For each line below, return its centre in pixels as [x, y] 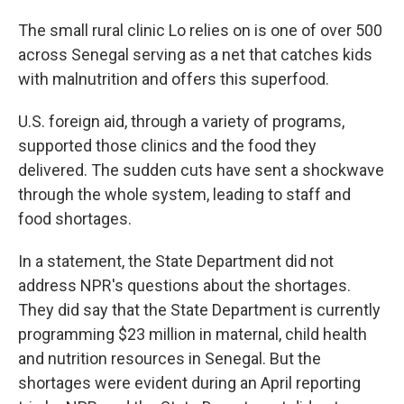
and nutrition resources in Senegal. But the [170, 358]
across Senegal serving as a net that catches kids [195, 55]
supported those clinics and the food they [167, 146]
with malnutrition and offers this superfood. [174, 79]
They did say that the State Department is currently [199, 310]
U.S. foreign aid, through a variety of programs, [181, 121]
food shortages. [75, 219]
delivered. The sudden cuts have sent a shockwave [201, 170]
